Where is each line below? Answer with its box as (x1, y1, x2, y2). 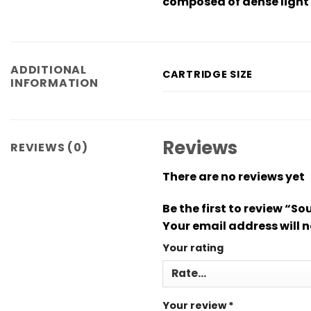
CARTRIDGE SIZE (162, 67, 253, 81)
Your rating (162, 241, 224, 255)
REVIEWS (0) (10, 139, 88, 155)
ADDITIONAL (10, 61, 87, 78)
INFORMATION (10, 74, 99, 91)
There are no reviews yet (162, 169, 305, 185)
